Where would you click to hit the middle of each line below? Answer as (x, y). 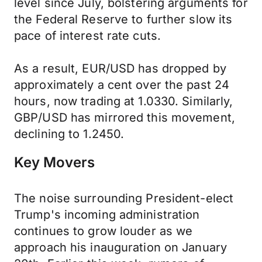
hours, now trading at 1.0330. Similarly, (124, 101)
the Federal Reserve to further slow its (123, 19)
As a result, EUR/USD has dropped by (120, 68)
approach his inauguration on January (121, 247)
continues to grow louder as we (104, 231)
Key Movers (54, 162)
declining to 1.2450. (69, 134)
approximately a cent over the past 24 (122, 85)
